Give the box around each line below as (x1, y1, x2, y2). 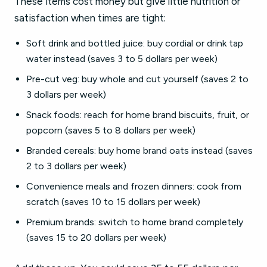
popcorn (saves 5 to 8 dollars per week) (26, 125, 195, 136)
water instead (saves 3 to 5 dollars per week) (26, 53, 218, 64)
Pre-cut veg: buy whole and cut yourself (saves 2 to (26, 73, 249, 85)
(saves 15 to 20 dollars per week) (26, 232, 166, 243)
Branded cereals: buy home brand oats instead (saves (26, 145, 253, 156)
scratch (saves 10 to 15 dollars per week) (26, 196, 200, 207)
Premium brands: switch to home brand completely (26, 216, 243, 228)
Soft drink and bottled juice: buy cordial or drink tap (26, 38, 243, 49)
